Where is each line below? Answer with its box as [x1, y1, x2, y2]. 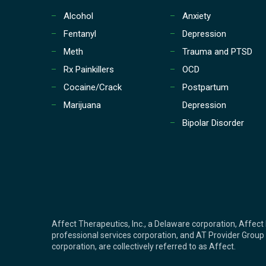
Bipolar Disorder [182, 117, 244, 128]
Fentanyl [64, 28, 96, 39]
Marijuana [64, 99, 101, 110]
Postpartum [182, 81, 229, 93]
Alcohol [64, 10, 93, 21]
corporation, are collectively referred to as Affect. [52, 241, 236, 251]
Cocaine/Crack [64, 81, 122, 93]
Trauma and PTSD [182, 46, 252, 57]
